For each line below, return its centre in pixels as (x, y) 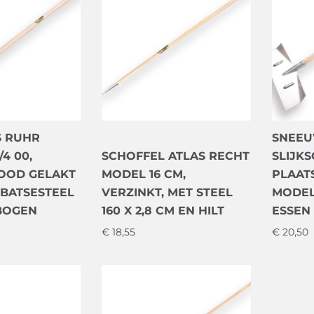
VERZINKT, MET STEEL (167, 193)
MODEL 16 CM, (143, 175)
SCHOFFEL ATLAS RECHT (175, 156)
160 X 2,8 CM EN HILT (163, 211)
